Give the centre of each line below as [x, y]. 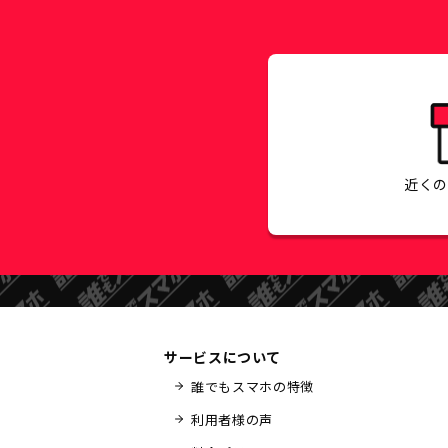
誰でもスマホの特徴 [252, 386]
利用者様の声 [232, 419]
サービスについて [223, 356]
